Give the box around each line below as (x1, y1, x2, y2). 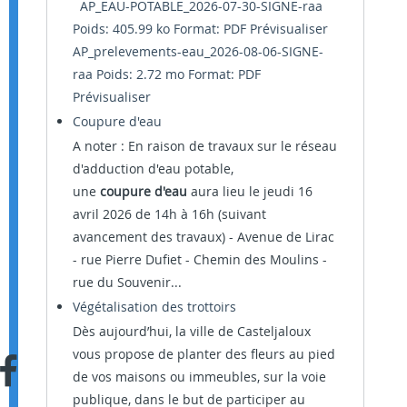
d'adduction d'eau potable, (73, 159, 233, 177)
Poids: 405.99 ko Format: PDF (73, 19, 250, 37)
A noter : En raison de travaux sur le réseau (73, 136, 337, 154)
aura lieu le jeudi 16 (187, 182, 313, 200)
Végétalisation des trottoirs (73, 297, 236, 315)
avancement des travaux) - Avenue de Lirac (73, 227, 334, 245)
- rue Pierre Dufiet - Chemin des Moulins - (73, 250, 327, 268)
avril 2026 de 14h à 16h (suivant (73, 204, 266, 223)
